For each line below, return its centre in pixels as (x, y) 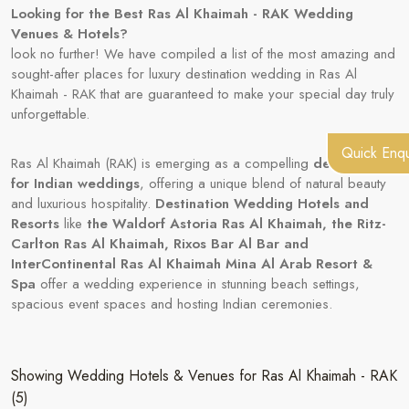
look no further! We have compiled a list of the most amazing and (203, 53)
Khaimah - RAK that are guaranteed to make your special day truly (203, 94)
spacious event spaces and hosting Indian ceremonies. (172, 304)
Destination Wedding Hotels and (262, 203)
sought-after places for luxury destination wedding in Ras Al (184, 73)
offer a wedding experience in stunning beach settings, (200, 283)
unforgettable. (50, 114)
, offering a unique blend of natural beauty (263, 183)
